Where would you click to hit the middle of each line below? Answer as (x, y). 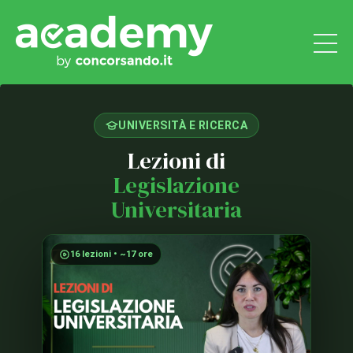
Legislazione (176, 185)
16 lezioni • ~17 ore (111, 254)
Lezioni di (176, 161)
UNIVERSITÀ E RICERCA (183, 125)
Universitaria (176, 210)
